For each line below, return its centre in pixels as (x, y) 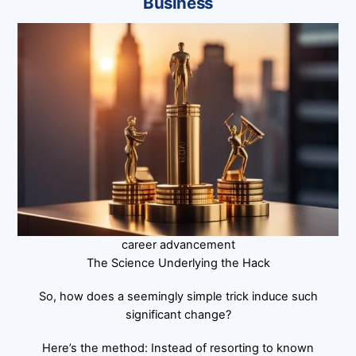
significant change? (178, 315)
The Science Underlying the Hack (178, 263)
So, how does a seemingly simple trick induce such (178, 297)
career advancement (178, 245)
